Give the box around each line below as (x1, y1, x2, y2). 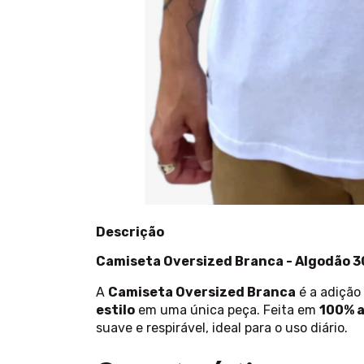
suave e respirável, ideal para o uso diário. (96, 320, 348, 336)
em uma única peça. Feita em (135, 302, 319, 318)
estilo (96, 302, 135, 318)
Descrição (96, 224, 164, 240)
